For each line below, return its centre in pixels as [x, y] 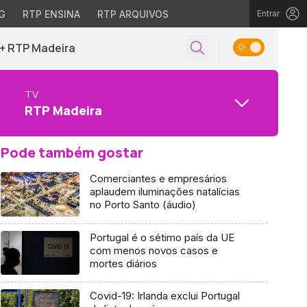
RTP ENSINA [51, 14]
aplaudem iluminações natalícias [164, 192]
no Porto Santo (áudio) [143, 205]
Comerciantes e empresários [158, 179]
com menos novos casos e [153, 250]
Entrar [268, 13]
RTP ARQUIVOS [133, 14]
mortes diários [123, 263]
